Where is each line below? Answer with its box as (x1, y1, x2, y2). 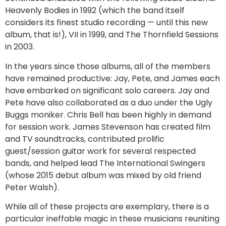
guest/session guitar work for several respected (5, 145, 196, 157)
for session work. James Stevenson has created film (5, 121, 210, 133)
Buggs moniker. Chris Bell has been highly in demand (5, 108, 211, 121)
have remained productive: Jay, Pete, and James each (5, 72, 220, 84)
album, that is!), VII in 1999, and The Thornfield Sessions (5, 29, 218, 41)
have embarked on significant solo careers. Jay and (5, 84, 209, 96)
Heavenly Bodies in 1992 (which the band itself (5, 5, 185, 17)
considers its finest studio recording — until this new (5, 17, 208, 29)
